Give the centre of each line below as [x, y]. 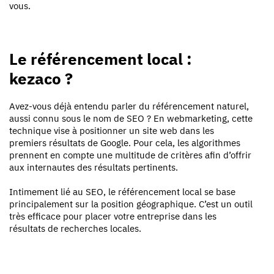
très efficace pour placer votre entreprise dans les [113, 216]
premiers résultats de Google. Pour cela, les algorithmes [125, 143]
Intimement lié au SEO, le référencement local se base [122, 191]
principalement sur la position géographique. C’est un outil [131, 204]
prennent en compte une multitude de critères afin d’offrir [130, 155]
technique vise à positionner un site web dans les [112, 130]
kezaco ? [41, 78]
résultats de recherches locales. [75, 228]
